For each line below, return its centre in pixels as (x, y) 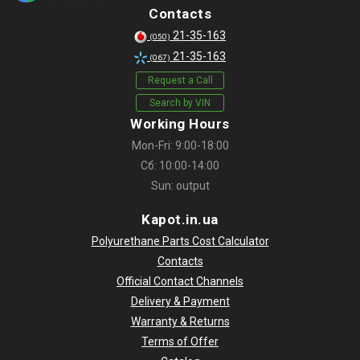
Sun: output (180, 186)
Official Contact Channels (180, 282)
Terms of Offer (180, 342)
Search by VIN (180, 102)
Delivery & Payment (180, 302)
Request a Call (180, 80)
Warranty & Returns (180, 322)
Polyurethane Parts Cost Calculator (180, 241)
